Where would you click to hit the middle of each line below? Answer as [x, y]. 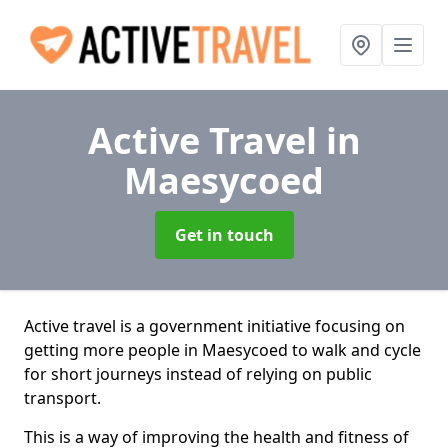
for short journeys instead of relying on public [198, 374]
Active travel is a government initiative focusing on [214, 326]
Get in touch [224, 235]
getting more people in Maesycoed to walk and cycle [222, 350]
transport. [62, 398]
